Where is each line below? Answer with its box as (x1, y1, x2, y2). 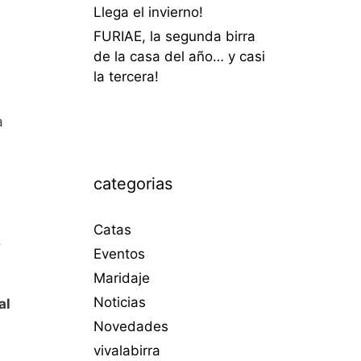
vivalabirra (93, 342, 160, 359)
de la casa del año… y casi (93, 48, 265, 64)
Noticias (93, 293, 146, 310)
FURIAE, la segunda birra (93, 27, 255, 44)
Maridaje (93, 269, 150, 286)
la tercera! (93, 68, 159, 85)
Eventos (93, 245, 145, 262)
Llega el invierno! (93, 3, 203, 20)
